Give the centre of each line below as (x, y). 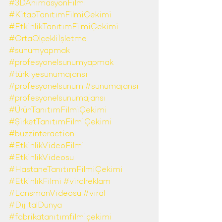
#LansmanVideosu (45, 194)
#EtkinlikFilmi (35, 182)
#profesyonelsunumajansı (57, 99)
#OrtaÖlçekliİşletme (48, 39)
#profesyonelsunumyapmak (61, 63)
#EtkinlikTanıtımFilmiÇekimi (64, 27)
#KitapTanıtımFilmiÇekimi (60, 15)
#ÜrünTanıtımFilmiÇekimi (58, 111)
